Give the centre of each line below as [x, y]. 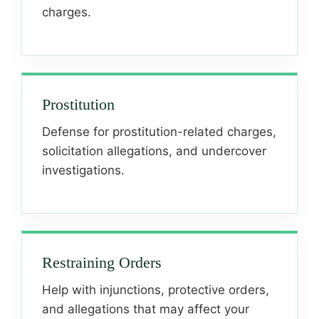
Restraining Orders [102, 262]
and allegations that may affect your [146, 309]
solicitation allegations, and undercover [154, 151]
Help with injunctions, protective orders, [156, 290]
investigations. [83, 170]
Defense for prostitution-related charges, [159, 132]
